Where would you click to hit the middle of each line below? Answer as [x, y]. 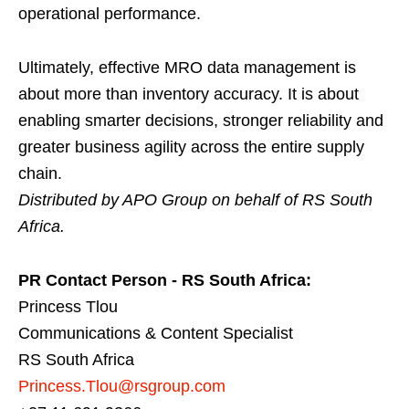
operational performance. [110, 14]
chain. [40, 174]
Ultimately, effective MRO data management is [187, 68]
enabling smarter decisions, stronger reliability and [201, 121]
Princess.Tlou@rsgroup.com [122, 387]
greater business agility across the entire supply [191, 147]
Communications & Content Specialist [156, 334]
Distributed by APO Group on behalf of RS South [195, 200]
